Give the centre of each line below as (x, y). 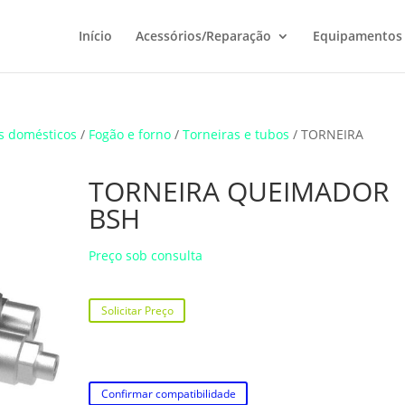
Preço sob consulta (146, 255)
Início (95, 36)
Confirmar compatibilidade (168, 394)
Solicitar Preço (137, 311)
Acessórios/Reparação (203, 36)
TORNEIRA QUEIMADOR (240, 191)
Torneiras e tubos (236, 134)
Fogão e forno (130, 134)
